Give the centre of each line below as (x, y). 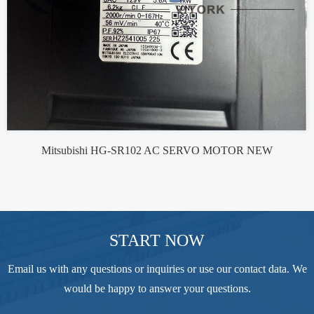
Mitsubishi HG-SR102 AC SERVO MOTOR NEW (157, 150)
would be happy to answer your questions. (157, 288)
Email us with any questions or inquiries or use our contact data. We (157, 268)
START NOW (157, 240)
